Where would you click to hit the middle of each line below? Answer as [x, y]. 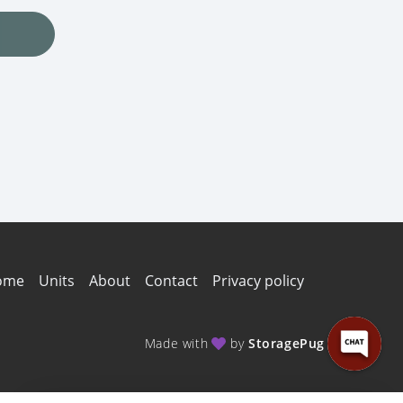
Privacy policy [258, 280]
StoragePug [287, 343]
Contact [171, 280]
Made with [176, 343]
